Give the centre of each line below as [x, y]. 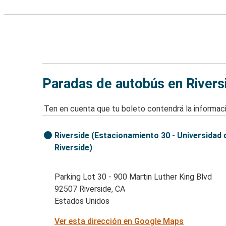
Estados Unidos [82, 201]
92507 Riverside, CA [90, 189]
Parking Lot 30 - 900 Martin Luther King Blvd [133, 177]
